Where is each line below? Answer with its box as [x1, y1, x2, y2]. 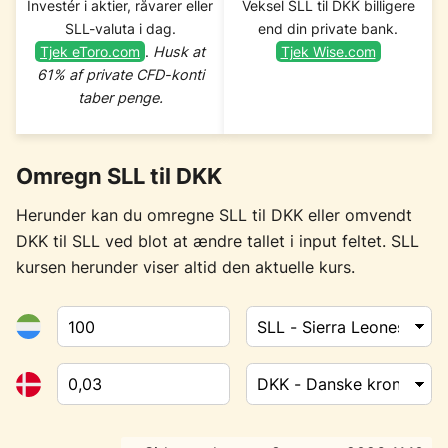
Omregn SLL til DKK [16, 161, 222, 189]
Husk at [153, 43, 205, 61]
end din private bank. [258, 20, 398, 38]
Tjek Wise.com [280, 43, 376, 61]
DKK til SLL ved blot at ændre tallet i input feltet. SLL [16, 231, 419, 252]
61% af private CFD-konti [36, 66, 204, 84]
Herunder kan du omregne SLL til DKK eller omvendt [16, 205, 412, 226]
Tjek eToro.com [40, 43, 140, 61]
